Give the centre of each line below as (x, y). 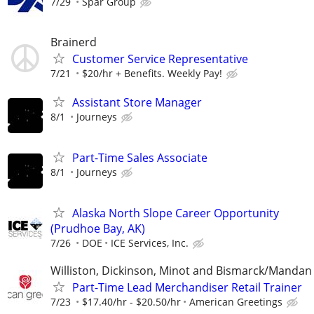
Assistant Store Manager (137, 102)
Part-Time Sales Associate (140, 158)
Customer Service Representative (160, 59)
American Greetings (236, 302)
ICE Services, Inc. (150, 243)
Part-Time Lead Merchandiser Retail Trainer (187, 288)
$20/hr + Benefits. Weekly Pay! (152, 73)
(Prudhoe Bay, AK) (98, 229)
